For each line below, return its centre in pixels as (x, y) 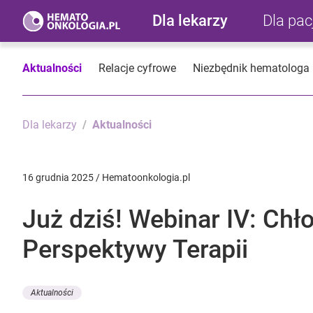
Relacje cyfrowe (137, 68)
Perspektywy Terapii (135, 250)
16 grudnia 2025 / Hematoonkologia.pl (106, 178)
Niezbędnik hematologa (251, 68)
